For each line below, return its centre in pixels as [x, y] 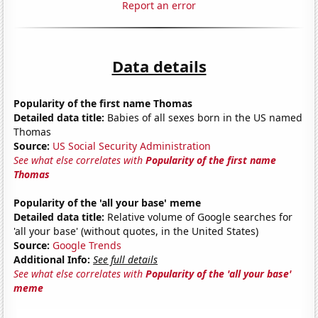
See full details [126, 259]
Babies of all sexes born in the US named [204, 117]
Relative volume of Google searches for [199, 216]
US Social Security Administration [132, 146]
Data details [159, 66]
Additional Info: [52, 259]
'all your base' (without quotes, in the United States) [136, 231]
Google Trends [87, 245]
